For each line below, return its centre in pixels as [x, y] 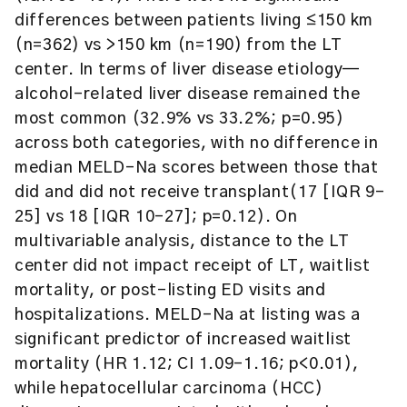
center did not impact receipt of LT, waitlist [193, 266]
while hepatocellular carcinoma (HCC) [169, 389]
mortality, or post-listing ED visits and [170, 291]
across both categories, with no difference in [197, 144]
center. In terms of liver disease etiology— [187, 70]
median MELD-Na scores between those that [197, 168]
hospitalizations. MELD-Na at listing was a [188, 315]
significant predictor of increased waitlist [183, 340]
